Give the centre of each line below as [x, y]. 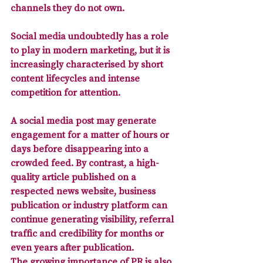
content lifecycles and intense [76, 78]
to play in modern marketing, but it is [91, 50]
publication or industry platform [80, 205]
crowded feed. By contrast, [70, 163]
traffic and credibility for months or [88, 233]
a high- [144, 163]
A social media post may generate [85, 121]
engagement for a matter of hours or [91, 135]
